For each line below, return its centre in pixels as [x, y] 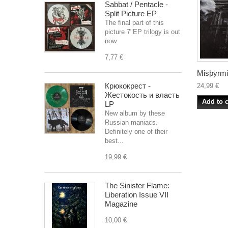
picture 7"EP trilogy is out [142, 32]
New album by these [135, 113]
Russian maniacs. [131, 122]
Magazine [121, 204]
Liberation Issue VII [137, 195]
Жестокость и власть [142, 95]
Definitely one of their [136, 132]
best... [114, 141]
